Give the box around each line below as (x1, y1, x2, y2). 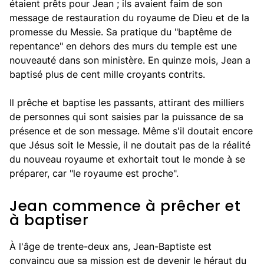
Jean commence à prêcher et (9, 196, 240, 216)
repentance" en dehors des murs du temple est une (9, 40, 237, 52)
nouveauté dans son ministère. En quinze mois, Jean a (9, 54, 250, 66)
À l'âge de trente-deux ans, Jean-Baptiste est (9, 240, 212, 252)
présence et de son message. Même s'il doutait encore (9, 125, 253, 137)
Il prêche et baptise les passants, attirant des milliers (9, 97, 244, 108)
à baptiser (9, 210, 88, 230)
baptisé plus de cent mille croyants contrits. (9, 68, 205, 80)
